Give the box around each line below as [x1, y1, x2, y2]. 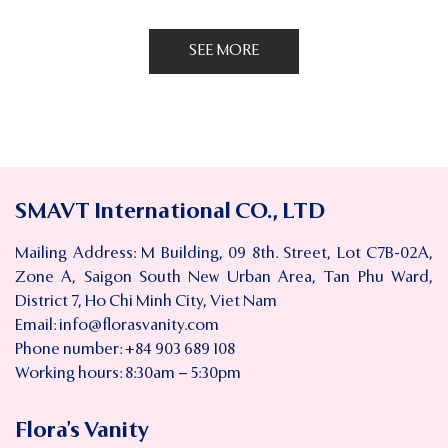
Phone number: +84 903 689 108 [15, 341, 235, 358]
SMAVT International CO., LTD [15, 200, 325, 223]
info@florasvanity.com [59, 317, 219, 334]
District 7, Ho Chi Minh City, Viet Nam [15, 293, 277, 310]
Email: [15, 317, 59, 334]
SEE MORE [189, 43, 259, 59]
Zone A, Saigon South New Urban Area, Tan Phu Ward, [15, 269, 433, 286]
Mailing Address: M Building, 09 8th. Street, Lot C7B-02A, [15, 245, 433, 262]
